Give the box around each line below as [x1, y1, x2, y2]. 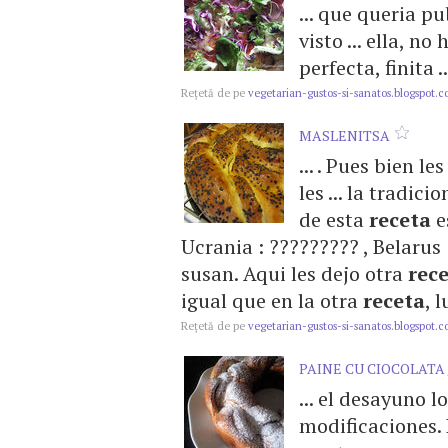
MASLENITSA [299, 126, 390, 145]
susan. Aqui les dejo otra [181, 260, 408, 287]
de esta [299, 206, 369, 233]
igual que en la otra [181, 287, 363, 314]
